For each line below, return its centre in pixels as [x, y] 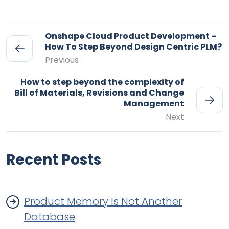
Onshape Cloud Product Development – [131, 36]
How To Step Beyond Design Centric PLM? [133, 47]
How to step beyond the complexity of [102, 82]
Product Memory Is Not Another [103, 201]
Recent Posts [54, 160]
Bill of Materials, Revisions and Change [99, 93]
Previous [62, 60]
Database [50, 217]
